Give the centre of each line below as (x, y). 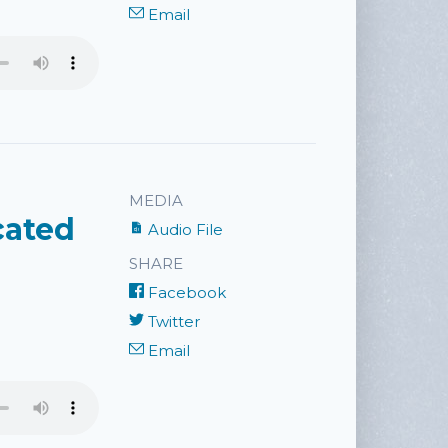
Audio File (183, 229)
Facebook (184, 292)
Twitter (171, 321)
